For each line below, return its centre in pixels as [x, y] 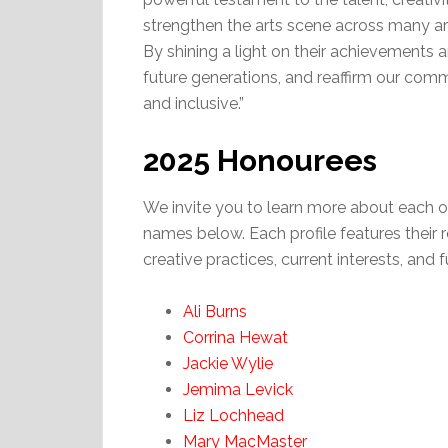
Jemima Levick [238, 390]
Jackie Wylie [228, 364]
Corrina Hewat [235, 338]
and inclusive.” [193, 104]
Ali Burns [215, 312]
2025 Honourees [260, 161]
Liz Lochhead [233, 416]
